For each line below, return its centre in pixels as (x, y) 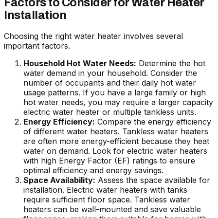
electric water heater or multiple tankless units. (110, 112)
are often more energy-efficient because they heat (116, 141)
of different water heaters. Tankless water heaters (116, 132)
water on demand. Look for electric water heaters (115, 151)
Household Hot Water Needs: (80, 64)
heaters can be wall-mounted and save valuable (112, 209)
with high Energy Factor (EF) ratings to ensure (109, 161)
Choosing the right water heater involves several (93, 36)
